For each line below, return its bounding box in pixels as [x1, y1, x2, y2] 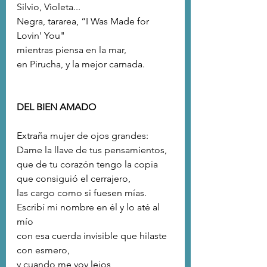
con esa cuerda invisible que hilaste [17, 230, 169, 242]
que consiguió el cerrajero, [17, 173, 131, 185]
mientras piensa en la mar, [17, 44, 129, 56]
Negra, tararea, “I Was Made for [17, 15, 151, 27]
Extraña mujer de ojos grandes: [17, 130, 148, 142]
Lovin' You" [17, 30, 65, 42]
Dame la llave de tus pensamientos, [17, 144, 167, 156]
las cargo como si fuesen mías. [17, 187, 147, 199]
